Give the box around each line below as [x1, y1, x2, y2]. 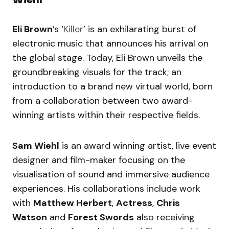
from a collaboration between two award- [12, 95, 193, 107]
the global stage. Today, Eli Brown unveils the [12, 52, 202, 64]
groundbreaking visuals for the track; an [12, 66, 181, 79]
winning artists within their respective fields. [12, 109, 200, 122]
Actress [116, 197, 152, 210]
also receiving [134, 211, 195, 224]
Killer [63, 23, 83, 36]
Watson [12, 211, 47, 224]
